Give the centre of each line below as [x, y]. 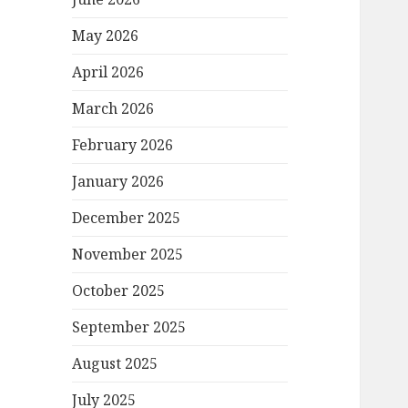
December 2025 [127, 218]
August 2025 [115, 364]
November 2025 [128, 255]
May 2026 [106, 36]
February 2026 [123, 145]
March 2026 [113, 109]
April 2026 [108, 72]
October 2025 [119, 291]
